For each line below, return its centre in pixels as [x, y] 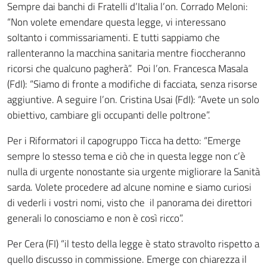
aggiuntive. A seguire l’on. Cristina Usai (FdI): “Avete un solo [133, 100]
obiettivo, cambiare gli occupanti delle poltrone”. [109, 115]
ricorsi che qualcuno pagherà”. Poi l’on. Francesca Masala [128, 69]
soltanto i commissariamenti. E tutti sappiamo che [114, 38]
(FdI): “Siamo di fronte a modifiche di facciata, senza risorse [132, 84]
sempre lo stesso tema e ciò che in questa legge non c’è [126, 156]
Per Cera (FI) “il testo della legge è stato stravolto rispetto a [133, 244]
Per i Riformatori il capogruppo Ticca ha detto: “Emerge [124, 141]
